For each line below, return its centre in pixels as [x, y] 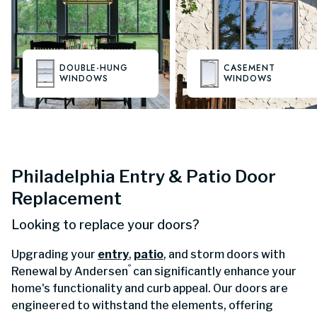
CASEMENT [249, 68]
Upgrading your [54, 255]
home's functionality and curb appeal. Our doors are [150, 289]
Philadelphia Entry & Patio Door [144, 177]
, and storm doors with [224, 255]
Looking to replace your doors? [105, 225]
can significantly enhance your [214, 272]
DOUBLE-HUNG [94, 68]
